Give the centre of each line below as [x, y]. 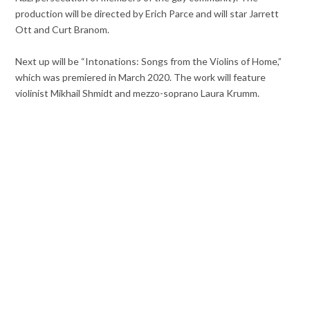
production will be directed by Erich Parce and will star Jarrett [147, 14]
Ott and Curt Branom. [63, 30]
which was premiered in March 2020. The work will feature [141, 77]
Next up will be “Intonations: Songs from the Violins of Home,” [149, 62]
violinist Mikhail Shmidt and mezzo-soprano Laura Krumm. [138, 93]
